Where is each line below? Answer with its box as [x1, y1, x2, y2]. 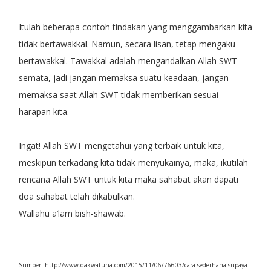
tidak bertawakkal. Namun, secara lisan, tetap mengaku [18, 38, 235, 50]
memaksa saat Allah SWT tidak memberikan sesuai [18, 88, 218, 100]
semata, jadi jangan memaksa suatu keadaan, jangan [18, 71, 229, 83]
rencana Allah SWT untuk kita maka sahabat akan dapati [18, 173, 238, 185]
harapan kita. [18, 105, 69, 117]
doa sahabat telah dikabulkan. [18, 190, 135, 202]
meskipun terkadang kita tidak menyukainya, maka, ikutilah [18, 156, 248, 168]
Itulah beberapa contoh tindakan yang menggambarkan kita [18, 21, 252, 33]
